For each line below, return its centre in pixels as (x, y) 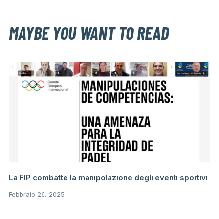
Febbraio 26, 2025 (36, 194)
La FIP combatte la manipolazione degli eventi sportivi (108, 177)
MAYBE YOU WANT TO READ (89, 32)
